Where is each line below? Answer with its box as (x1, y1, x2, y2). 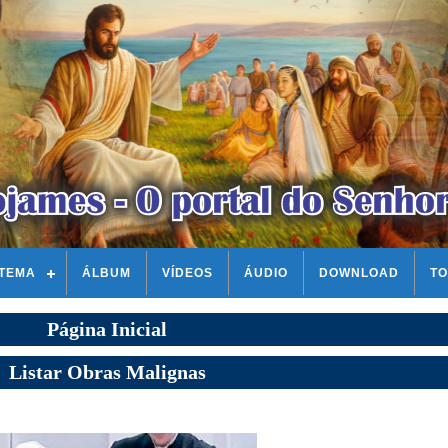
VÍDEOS (162, 266, 213, 280)
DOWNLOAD (319, 266, 399, 280)
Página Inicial (47, 318, 168, 340)
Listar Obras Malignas (8, 361, 206, 383)
